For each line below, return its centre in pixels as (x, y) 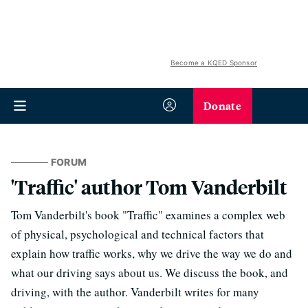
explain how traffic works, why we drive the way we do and (152, 253)
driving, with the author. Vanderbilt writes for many (135, 292)
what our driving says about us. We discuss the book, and (150, 273)
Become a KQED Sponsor (213, 63)
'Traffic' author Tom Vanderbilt (149, 187)
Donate (222, 106)
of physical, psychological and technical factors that (137, 234)
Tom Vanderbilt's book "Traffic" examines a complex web (148, 215)
